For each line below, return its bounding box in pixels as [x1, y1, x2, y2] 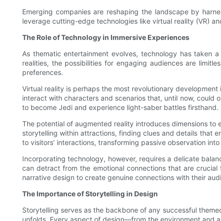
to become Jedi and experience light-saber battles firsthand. [22, 103, 219, 112]
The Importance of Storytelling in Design [22, 189, 158, 198]
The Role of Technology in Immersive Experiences [22, 33, 189, 42]
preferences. [22, 68, 63, 77]
